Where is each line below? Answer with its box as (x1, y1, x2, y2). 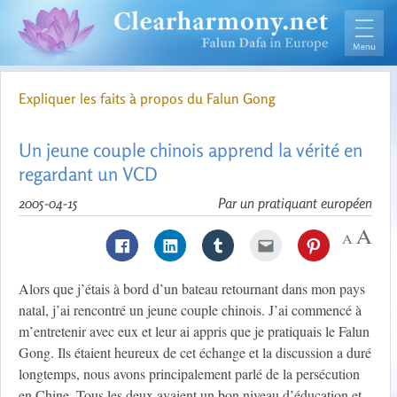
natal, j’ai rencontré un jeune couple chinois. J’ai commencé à (19, 300, 362, 320)
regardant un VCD (19, 162, 158, 186)
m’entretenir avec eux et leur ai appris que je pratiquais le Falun (19, 322, 370, 341)
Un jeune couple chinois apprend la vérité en (19, 138, 362, 162)
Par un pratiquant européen (218, 194, 372, 213)
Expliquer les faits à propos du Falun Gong (19, 90, 276, 108)
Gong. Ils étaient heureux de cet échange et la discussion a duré (19, 343, 371, 362)
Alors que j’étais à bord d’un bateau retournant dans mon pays (19, 279, 365, 299)
